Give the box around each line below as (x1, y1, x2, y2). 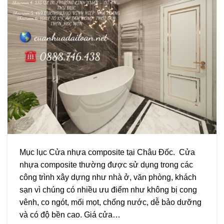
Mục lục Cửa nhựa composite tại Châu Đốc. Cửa (19, 147, 195, 156)
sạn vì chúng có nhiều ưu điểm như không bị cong (19, 185, 197, 194)
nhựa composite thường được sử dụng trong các (19, 160, 193, 169)
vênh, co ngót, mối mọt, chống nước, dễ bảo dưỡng (19, 197, 201, 206)
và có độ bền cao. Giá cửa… (19, 210, 120, 219)
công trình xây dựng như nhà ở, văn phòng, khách (19, 172, 196, 181)
